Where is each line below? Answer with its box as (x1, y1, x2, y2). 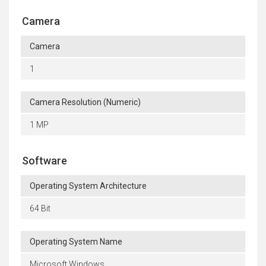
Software (22, 154, 67, 167)
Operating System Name (30, 237, 122, 247)
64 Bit (30, 204, 50, 214)
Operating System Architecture (30, 181, 147, 191)
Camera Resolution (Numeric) (30, 97, 141, 107)
